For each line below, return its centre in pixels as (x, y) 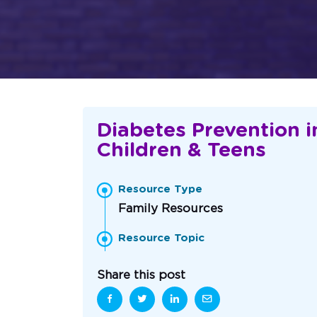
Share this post (141, 275)
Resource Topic (161, 238)
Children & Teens (181, 150)
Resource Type (160, 189)
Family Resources (171, 208)
